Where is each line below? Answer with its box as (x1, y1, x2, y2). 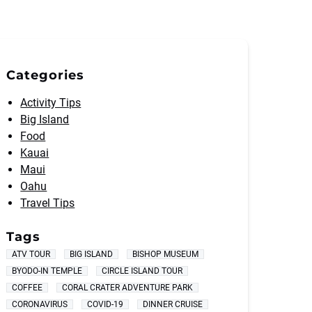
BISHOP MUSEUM (132, 249, 199, 259)
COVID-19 (87, 299, 124, 309)
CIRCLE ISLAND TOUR (102, 266, 183, 276)
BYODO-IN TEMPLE (12, 266, 83, 276)
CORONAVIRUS (12, 299, 68, 309)
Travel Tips (20, 196, 75, 210)
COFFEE (12, 283, 43, 292)
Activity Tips (20, 96, 81, 109)
